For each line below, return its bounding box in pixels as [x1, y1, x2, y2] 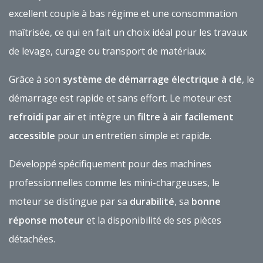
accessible [9, 129, 55, 143]
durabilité [130, 195, 174, 208]
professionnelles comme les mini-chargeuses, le [9, 176, 220, 190]
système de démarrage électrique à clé [63, 73, 242, 86]
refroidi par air [9, 110, 75, 124]
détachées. [9, 232, 55, 246]
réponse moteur [9, 214, 84, 227]
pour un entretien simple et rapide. [55, 129, 211, 143]
